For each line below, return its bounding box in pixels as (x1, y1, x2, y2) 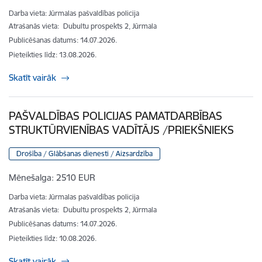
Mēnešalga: (9, 172, 54, 184)
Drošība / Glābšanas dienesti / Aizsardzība (16, 149, 153, 158)
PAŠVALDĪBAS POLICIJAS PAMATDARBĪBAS (9, 109, 222, 123)
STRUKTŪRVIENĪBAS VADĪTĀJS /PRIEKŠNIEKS (9, 123, 234, 137)
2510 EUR (56, 172, 95, 184)
